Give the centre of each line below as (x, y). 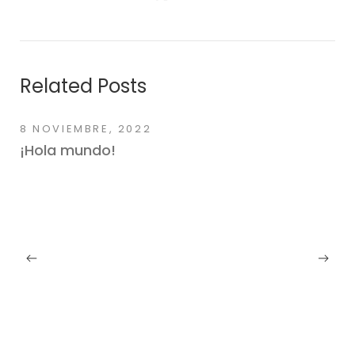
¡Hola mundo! (68, 151)
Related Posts (83, 86)
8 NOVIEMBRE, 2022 (86, 129)
